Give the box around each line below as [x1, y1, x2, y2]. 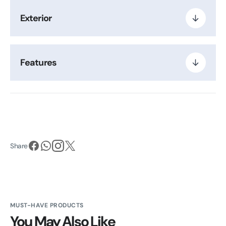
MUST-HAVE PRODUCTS [10, 201, 84, 209]
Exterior [20, 12, 51, 24]
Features [20, 56, 56, 69]
